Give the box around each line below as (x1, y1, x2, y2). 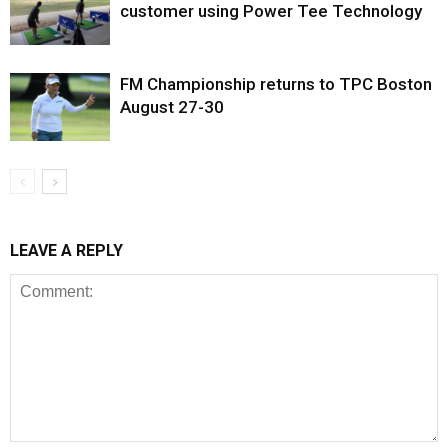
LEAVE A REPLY (10, 240, 123, 260)
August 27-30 (120, 96, 224, 117)
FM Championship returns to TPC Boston (120, 73, 432, 94)
